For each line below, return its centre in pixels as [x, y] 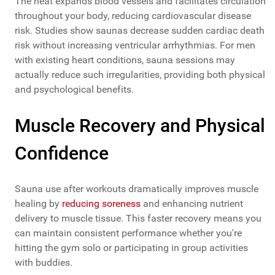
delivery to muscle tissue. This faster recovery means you [138, 219]
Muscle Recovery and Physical [140, 126]
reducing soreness [101, 204]
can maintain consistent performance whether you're [128, 233]
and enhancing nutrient [192, 204]
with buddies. [44, 263]
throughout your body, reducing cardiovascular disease [133, 16]
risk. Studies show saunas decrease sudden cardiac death [140, 31]
